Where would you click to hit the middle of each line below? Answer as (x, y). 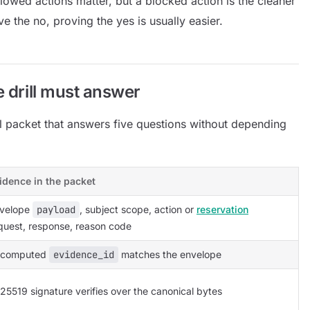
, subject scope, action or (138, 209)
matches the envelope (170, 254)
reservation (222, 209)
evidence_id (84, 255)
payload (56, 210)
